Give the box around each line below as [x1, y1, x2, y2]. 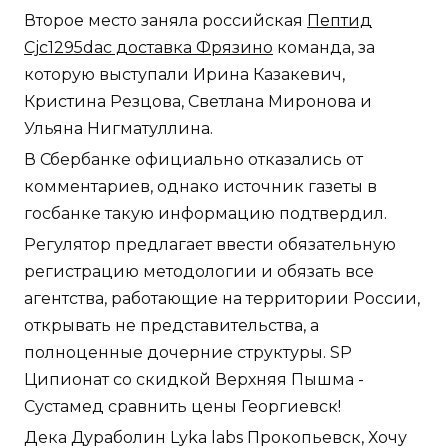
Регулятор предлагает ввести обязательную [24, 234, 396, 254]
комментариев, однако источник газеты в [24, 176, 377, 196]
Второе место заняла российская [24, 10, 307, 30]
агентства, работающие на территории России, [24, 288, 420, 308]
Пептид [307, 10, 372, 30]
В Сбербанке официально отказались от [24, 149, 363, 169]
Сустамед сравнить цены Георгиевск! [24, 396, 341, 416]
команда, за [273, 37, 375, 57]
